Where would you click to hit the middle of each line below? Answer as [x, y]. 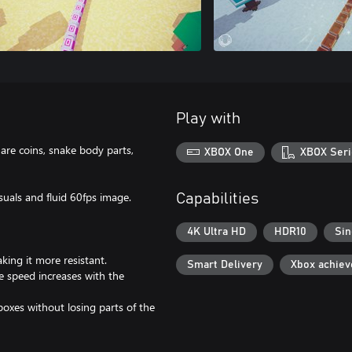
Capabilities [217, 198]
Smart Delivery [225, 264]
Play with [208, 119]
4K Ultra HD [216, 232]
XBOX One [229, 152]
